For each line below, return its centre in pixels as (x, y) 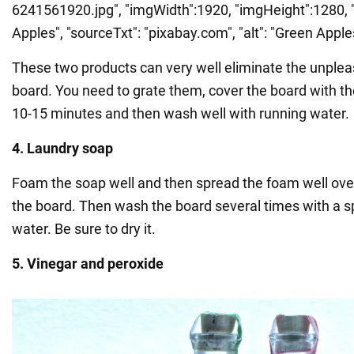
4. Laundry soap (62, 149)
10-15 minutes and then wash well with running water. (181, 114)
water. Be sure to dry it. (84, 229)
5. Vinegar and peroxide (88, 264)
